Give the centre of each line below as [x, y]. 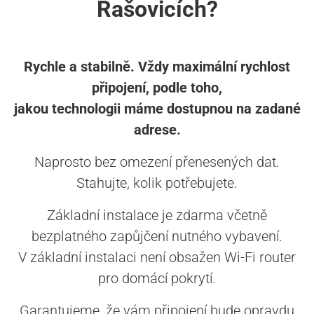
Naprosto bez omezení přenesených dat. [157, 162]
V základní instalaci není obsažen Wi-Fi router [157, 258]
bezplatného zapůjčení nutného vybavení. [157, 237]
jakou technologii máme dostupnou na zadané [157, 109]
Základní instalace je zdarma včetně [157, 216]
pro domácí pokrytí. [157, 279]
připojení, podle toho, [157, 88]
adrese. [157, 130]
